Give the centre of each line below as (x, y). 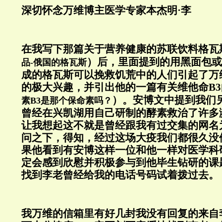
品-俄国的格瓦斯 (54, 62)
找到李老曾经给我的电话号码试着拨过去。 (120, 175)
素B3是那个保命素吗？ (67, 101)
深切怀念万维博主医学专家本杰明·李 (106, 10)
